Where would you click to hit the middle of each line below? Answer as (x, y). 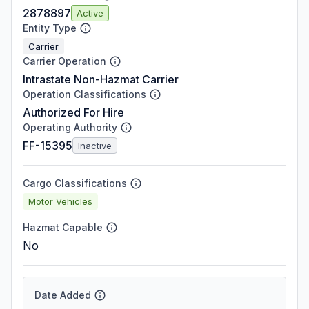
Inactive (95, 145)
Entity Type (50, 28)
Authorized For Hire (73, 112)
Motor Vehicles (60, 201)
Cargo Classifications (75, 183)
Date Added (63, 295)
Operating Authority (70, 127)
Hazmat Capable (63, 227)
